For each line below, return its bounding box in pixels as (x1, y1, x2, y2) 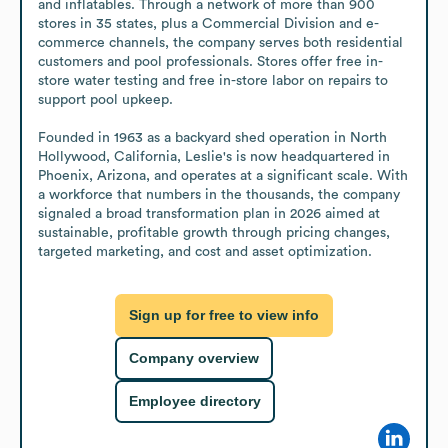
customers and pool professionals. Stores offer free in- (38, 54, 383, 69)
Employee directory (129, 393, 261, 410)
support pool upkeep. (38, 92, 173, 107)
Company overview (129, 350, 259, 367)
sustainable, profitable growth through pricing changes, (38, 225, 390, 240)
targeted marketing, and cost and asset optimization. (38, 244, 372, 259)
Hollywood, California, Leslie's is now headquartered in (38, 149, 390, 164)
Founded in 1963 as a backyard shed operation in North (38, 130, 387, 145)
